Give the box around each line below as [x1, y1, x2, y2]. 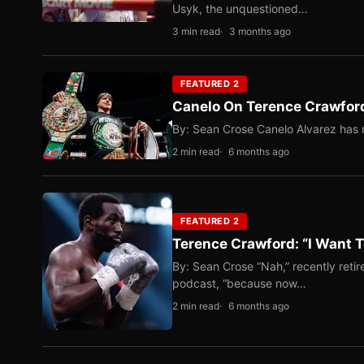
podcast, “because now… [172, 275, 306, 290]
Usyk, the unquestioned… [172, 2, 308, 15]
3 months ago [229, 25, 291, 37]
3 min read [172, 25, 220, 37]
